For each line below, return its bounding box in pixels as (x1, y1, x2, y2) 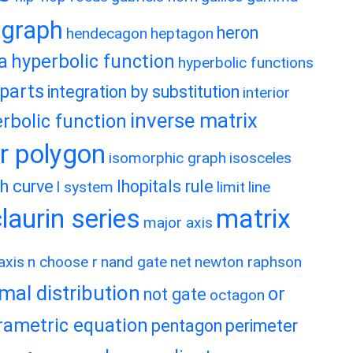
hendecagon (66, 24, 147, 43)
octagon (210, 286, 265, 304)
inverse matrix (130, 109, 258, 132)
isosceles (229, 149, 292, 167)
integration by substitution (47, 82, 240, 102)
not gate (143, 284, 206, 304)
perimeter (225, 316, 298, 336)
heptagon (150, 24, 214, 43)
